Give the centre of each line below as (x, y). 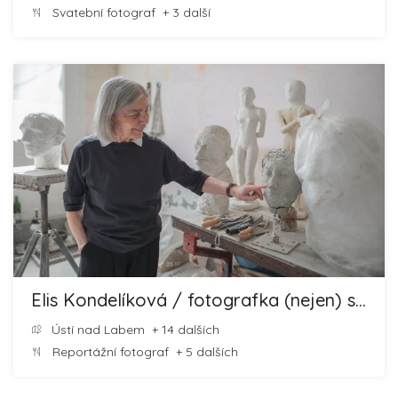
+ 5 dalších (203, 352)
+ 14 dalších (182, 330)
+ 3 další (183, 12)
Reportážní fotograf (111, 352)
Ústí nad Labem (96, 330)
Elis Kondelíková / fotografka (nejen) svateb (361, 300)
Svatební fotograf (104, 12)
